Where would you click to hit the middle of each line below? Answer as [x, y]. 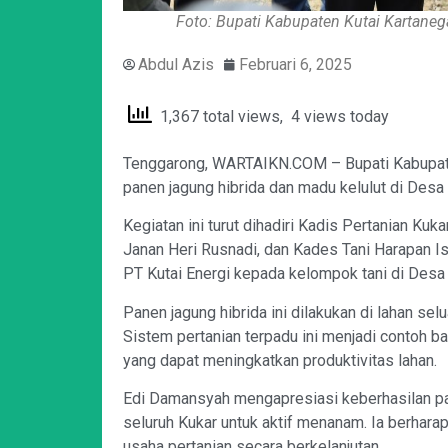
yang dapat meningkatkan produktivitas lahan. [280, 360]
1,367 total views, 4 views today [270, 116]
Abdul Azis [176, 64]
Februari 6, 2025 [295, 64]
